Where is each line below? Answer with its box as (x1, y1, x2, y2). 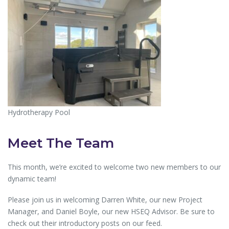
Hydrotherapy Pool (8, 107, 70, 118)
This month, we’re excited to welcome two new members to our (8, 162, 221, 172)
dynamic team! (8, 174, 56, 184)
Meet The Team (8, 134, 114, 151)
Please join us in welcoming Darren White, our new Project (8, 195, 202, 205)
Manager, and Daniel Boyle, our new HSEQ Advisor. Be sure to (8, 207, 215, 217)
